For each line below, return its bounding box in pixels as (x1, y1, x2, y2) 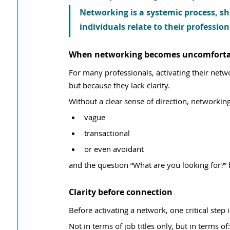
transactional (84, 128, 130, 138)
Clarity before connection (69, 186, 172, 198)
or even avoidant (84, 144, 144, 154)
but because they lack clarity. (69, 80, 170, 90)
